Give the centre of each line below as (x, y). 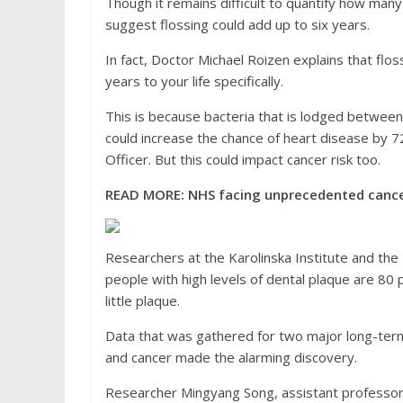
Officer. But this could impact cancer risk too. (243, 159)
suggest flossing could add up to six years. (237, 24)
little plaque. (143, 300)
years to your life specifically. (194, 81)
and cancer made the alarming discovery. (231, 357)
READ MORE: (147, 194)
